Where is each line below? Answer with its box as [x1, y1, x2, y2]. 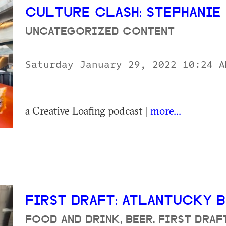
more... [150, 103, 181, 117]
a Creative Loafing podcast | [25, 103, 150, 117]
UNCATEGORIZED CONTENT [25, 26, 175, 38]
